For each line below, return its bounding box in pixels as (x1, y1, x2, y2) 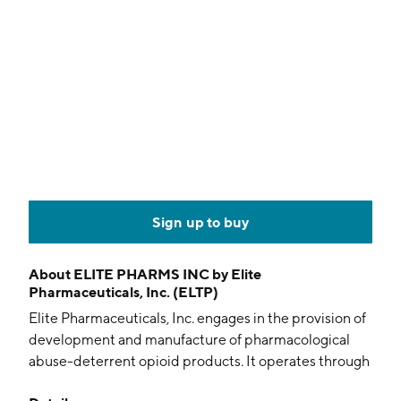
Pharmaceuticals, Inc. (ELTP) (29, 283, 218, 301)
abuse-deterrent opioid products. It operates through (29, 353, 370, 370)
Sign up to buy (151, 213, 250, 231)
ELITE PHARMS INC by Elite (73, 265, 261, 283)
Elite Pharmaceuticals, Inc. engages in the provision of (29, 310, 366, 327)
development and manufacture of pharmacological (29, 331, 350, 348)
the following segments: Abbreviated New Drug (29, 374, 330, 391)
